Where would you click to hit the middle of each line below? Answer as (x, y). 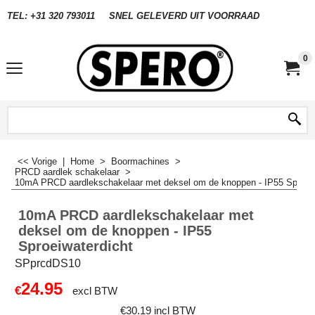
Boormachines (140, 161)
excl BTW (95, 291)
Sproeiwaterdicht (76, 246)
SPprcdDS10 (48, 263)
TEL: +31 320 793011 (51, 15)
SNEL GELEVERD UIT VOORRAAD (184, 15)
